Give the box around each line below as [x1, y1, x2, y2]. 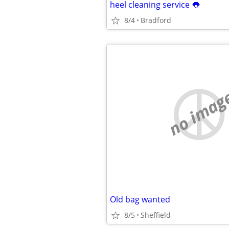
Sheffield [141, 210, 171, 220]
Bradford [141, 15, 171, 25]
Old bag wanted [110, 194, 170, 205]
